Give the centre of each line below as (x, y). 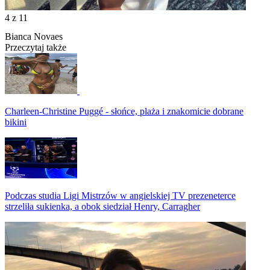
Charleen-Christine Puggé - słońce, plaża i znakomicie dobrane (124, 111)
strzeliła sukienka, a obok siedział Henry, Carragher (102, 206)
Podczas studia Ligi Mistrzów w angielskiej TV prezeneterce (120, 195)
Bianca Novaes (34, 36)
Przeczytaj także (36, 47)
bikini (16, 122)
